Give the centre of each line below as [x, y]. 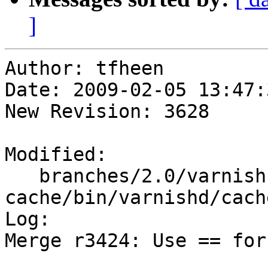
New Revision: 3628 [107, 112]
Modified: [56, 155]
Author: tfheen [84, 68]
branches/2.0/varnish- [22, 176]
